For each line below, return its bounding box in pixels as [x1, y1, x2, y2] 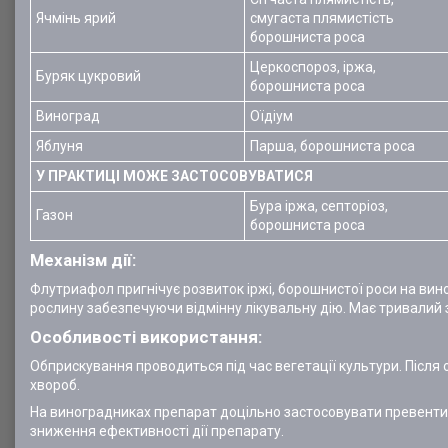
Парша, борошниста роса [250, 138, 415, 154]
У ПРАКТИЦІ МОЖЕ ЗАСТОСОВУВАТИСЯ [36, 168, 313, 184]
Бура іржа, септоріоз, [250, 198, 388, 214]
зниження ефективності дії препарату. [30, 423, 284, 439]
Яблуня [36, 138, 83, 154]
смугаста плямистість [250, 10, 394, 26]
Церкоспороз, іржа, [250, 59, 376, 75]
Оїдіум [250, 108, 293, 124]
